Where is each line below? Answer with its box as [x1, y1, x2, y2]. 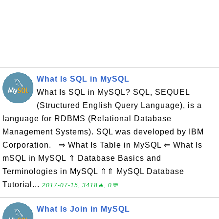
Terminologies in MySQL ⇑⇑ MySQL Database [2, 167, 184, 175]
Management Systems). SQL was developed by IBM [2, 128, 204, 136]
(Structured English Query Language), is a [37, 101, 202, 109]
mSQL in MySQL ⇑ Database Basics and [2, 154, 161, 162]
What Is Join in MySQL [37, 205, 130, 213]
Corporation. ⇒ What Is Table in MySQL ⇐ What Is [2, 141, 202, 149]
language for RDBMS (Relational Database [2, 114, 172, 123]
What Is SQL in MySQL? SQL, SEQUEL [37, 88, 190, 96]
